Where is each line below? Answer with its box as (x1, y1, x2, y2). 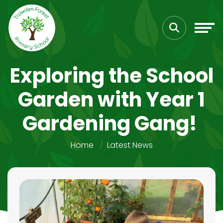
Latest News (107, 139, 153, 151)
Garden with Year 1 (18, 86, 205, 113)
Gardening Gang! (22, 110, 201, 137)
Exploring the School (9, 62, 214, 90)
